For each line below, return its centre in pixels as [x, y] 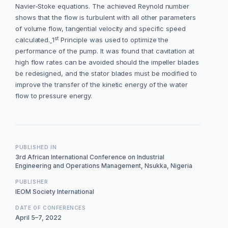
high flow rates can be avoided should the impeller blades [107, 62]
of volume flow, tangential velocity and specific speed [101, 29]
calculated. [33, 40]
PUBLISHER [32, 181]
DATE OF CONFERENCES [51, 207]
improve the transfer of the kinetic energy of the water [102, 85]
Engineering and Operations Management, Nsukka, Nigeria [104, 165]
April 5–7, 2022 [38, 217]
